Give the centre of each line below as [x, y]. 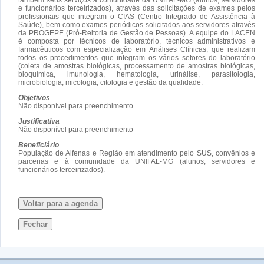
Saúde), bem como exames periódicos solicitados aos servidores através [137, 24]
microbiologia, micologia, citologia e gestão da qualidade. [110, 82]
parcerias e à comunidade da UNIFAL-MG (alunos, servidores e [137, 161]
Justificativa [39, 121]
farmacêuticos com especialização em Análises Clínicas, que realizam [137, 49]
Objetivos [34, 98]
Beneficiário [39, 145]
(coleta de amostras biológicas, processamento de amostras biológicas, [137, 66]
